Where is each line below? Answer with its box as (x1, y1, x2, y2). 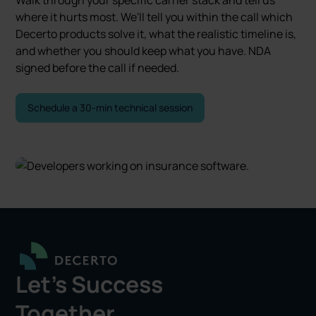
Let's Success (16, 269, 164, 300)
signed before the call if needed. (16, 59, 180, 75)
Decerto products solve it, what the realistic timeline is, (16, 25, 297, 42)
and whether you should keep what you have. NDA (16, 42, 272, 59)
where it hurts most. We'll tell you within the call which (16, 8, 293, 25)
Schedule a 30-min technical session (28, 100, 193, 114)
